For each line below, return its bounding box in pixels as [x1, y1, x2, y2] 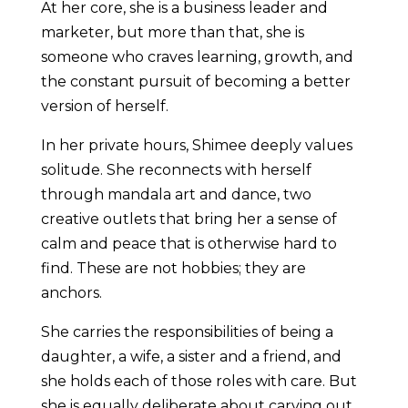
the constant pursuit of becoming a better [40, 73, 351, 91]
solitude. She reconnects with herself [40, 161, 311, 179]
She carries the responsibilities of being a [40, 323, 333, 342]
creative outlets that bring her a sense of [40, 210, 337, 229]
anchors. [40, 284, 106, 302]
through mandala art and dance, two [40, 186, 311, 204]
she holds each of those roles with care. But [40, 372, 357, 391]
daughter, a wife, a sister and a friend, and [40, 348, 342, 366]
